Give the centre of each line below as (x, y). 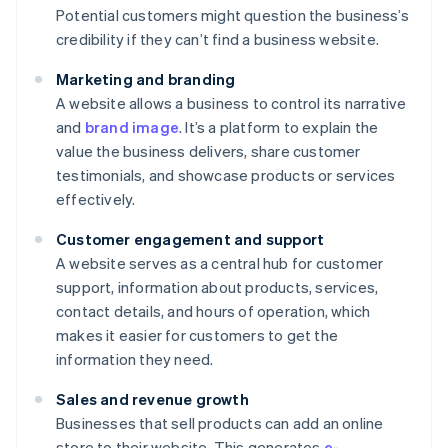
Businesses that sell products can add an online (220, 423)
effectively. (96, 199)
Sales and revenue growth (152, 399)
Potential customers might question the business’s (232, 15)
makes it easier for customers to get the (197, 335)
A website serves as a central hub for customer (220, 263)
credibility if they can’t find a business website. (218, 39)
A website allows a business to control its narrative (231, 103)
